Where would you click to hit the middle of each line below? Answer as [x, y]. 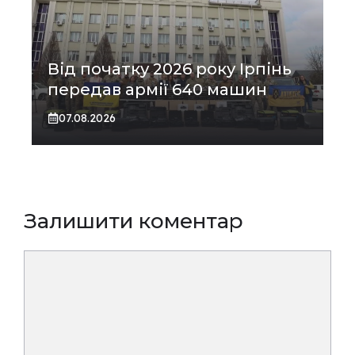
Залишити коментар [134, 221]
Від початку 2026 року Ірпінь [170, 69]
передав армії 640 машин [157, 89]
